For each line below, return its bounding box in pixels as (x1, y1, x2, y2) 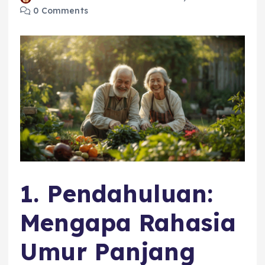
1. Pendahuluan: (20, 178, 214, 208)
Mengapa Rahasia (20, 207, 237, 237)
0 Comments (31, 5, 88, 17)
